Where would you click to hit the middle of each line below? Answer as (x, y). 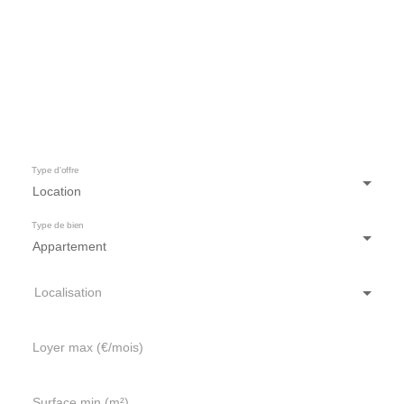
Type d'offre (55, 170)
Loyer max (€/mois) (88, 347)
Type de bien (58, 225)
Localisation (68, 292)
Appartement (69, 246)
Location (57, 191)
